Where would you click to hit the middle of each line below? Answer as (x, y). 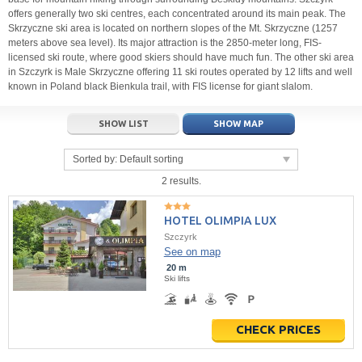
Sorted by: (96, 160)
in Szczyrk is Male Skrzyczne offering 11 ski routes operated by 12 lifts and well (180, 72)
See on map (192, 252)
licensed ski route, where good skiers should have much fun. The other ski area (181, 58)
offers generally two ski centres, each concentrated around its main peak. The (177, 14)
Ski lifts (177, 279)
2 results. (181, 181)
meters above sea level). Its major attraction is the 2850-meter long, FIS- (165, 43)
